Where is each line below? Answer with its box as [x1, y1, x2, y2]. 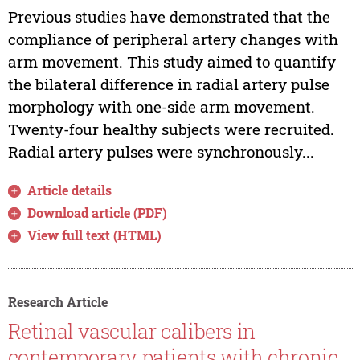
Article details [27, 181, 112, 198]
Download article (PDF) [27, 203, 168, 221]
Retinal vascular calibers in [7, 318, 256, 346]
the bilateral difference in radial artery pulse [7, 73, 329, 94]
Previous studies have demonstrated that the [7, 6, 330, 27]
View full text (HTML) [27, 226, 162, 243]
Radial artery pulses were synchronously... [7, 141, 314, 162]
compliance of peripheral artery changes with [7, 28, 338, 49]
